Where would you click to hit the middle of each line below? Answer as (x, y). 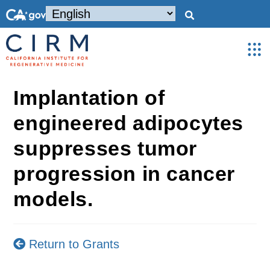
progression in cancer (124, 174)
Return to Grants (73, 244)
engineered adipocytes (129, 123)
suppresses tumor (105, 148)
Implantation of (89, 98)
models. (53, 199)
